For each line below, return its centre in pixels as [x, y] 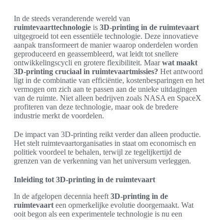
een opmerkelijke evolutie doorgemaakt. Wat [124, 205]
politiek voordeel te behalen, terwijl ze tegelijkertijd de [97, 152]
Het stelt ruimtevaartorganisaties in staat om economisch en [105, 143]
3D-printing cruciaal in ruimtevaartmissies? [86, 71]
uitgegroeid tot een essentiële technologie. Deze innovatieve [106, 36]
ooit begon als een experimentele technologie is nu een [98, 214]
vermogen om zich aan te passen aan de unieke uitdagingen [105, 89]
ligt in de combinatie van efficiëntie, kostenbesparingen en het [109, 80]
